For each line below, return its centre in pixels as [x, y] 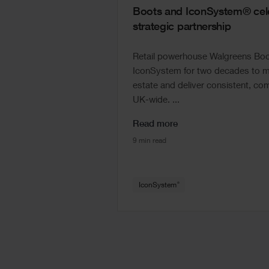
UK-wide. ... [156, 100]
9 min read [149, 141]
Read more [155, 124]
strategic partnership [182, 27]
